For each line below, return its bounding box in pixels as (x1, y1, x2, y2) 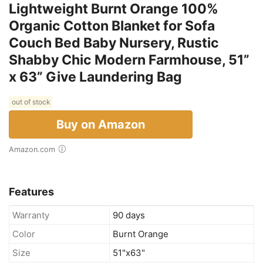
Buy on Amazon (56, 117, 145, 131)
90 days (113, 209, 145, 221)
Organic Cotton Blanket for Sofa (9, 17, 215, 34)
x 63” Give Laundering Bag (9, 68, 182, 85)
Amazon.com (14, 144, 55, 154)
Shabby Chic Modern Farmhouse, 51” (9, 51, 249, 68)
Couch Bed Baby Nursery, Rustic (9, 34, 219, 51)
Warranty (12, 209, 49, 221)
